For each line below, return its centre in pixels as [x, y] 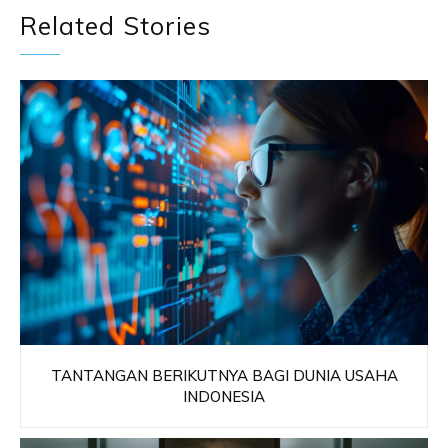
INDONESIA [224, 397]
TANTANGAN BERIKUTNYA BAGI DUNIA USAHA [224, 376]
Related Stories [115, 25]
